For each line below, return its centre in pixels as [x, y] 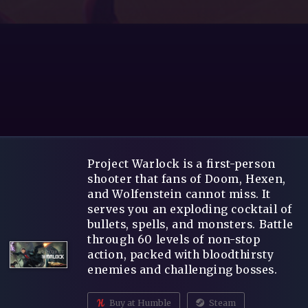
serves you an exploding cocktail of [190, 209]
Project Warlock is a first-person [181, 164]
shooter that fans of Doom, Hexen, [187, 179]
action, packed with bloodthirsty [181, 254]
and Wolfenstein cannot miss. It [179, 194]
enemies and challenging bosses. [183, 269]
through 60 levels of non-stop [174, 239]
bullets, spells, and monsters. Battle [190, 224]
